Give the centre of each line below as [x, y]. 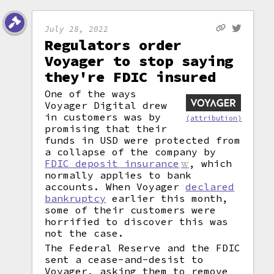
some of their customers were [131, 210]
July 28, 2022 [77, 28]
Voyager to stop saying [139, 61]
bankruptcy [76, 198]
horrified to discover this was [137, 221]
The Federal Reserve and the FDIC [143, 248]
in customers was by [103, 117]
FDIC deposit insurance [112, 163]
